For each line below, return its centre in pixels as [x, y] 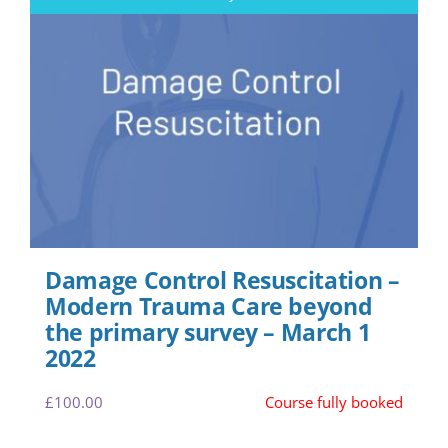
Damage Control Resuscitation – [222, 280]
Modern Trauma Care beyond [209, 306]
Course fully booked [334, 401]
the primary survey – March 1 [208, 332]
